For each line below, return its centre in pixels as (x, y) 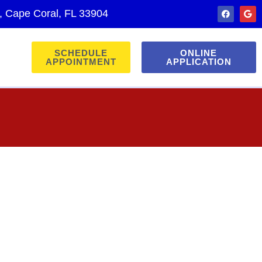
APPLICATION (199, 62)
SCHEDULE (81, 53)
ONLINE (199, 53)
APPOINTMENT (81, 62)
